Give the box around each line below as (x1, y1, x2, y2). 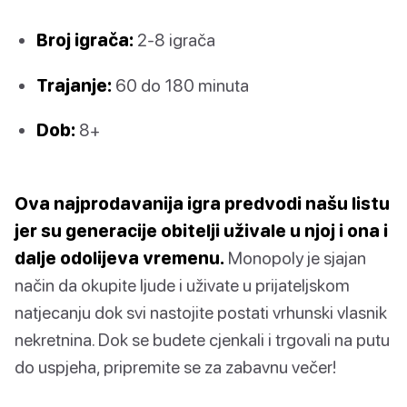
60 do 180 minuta (112, 74, 249, 95)
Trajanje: (36, 74, 112, 95)
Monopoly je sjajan (224, 246, 366, 268)
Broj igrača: (36, 29, 134, 51)
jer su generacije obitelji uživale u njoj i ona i (15, 219, 388, 241)
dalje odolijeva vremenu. (15, 246, 224, 268)
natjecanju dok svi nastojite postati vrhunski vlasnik (15, 301, 387, 323)
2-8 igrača (134, 29, 215, 51)
